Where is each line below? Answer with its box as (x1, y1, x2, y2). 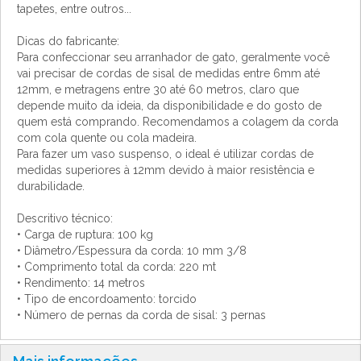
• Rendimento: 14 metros (17, 276, 145, 289)
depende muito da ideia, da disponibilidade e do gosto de (17, 98, 322, 112)
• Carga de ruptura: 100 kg (17, 227, 153, 241)
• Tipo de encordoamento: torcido (17, 292, 197, 305)
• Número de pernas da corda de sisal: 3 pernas (17, 308, 266, 322)
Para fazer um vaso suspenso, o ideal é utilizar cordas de (17, 147, 313, 160)
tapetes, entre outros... (17, 2, 131, 15)
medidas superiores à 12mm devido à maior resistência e (17, 163, 314, 176)
